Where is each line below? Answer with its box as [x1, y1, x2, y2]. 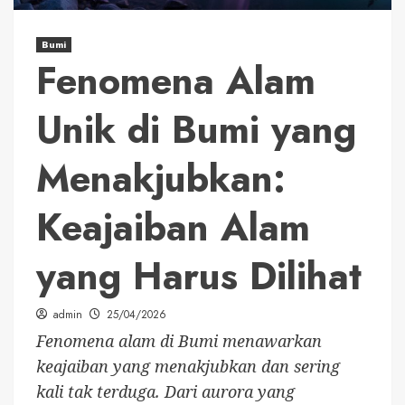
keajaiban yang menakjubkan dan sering [36, 355, 340, 378]
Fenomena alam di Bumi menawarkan [36, 330, 322, 353]
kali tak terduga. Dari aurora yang [36, 381, 295, 403]
